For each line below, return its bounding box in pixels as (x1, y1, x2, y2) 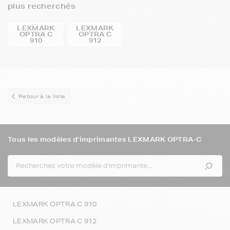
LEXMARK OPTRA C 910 (13, 200, 97, 208)
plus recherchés (8, 2, 76, 11)
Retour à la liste (18, 92, 66, 100)
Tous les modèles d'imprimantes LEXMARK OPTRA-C (8, 135, 202, 144)
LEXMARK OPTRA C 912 (13, 217, 97, 225)
